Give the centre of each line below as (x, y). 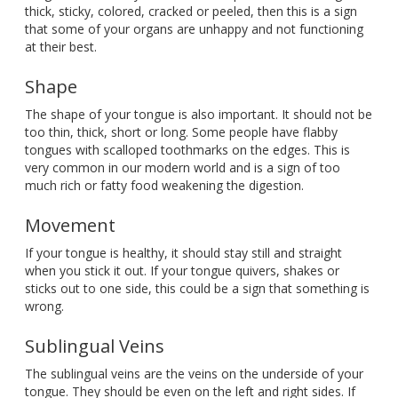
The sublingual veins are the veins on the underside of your (194, 374)
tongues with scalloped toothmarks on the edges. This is (187, 150)
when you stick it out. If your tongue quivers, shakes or (182, 271)
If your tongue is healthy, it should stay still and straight (183, 253)
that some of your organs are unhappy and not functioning (194, 29)
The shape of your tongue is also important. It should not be (198, 115)
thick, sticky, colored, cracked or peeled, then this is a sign (191, 12)
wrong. (44, 306)
